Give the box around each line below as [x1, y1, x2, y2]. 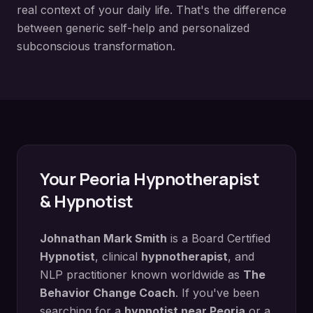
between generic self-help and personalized [17, 21, 249, 35]
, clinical [95, 249, 141, 263]
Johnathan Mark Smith [40, 231, 167, 245]
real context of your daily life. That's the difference [17, 3, 286, 17]
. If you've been [175, 286, 259, 300]
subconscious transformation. [17, 39, 175, 53]
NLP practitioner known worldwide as [40, 268, 243, 282]
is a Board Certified [167, 231, 270, 245]
